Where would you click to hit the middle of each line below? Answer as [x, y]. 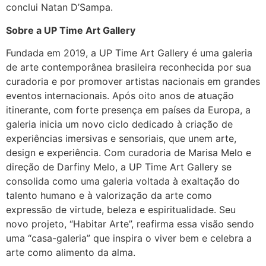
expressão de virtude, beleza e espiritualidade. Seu [121, 210]
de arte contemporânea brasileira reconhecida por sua [129, 67]
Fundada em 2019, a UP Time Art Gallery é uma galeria [129, 53]
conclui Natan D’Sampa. [59, 7]
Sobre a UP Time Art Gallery [71, 30]
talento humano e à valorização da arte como [109, 196]
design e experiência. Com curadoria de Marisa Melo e [129, 153]
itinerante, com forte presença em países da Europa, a [128, 110]
